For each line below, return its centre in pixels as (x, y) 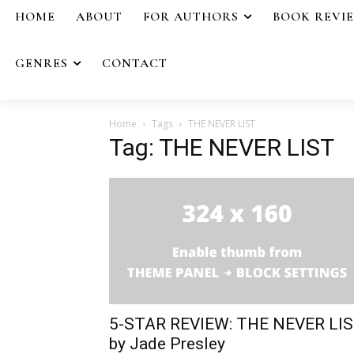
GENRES (41, 63)
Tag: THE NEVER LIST (222, 147)
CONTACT (135, 63)
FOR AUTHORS (191, 17)
